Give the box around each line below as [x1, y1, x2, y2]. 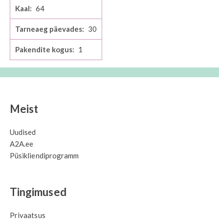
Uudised [10, 128, 36, 137]
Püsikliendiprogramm [10, 151, 79, 160]
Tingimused [10, 185, 66, 199]
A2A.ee [10, 139, 34, 149]
